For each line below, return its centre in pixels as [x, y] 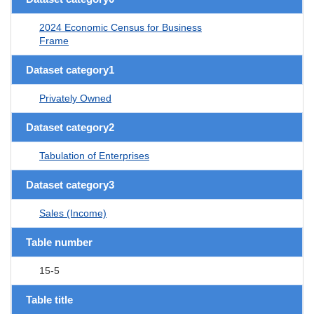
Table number [59, 242]
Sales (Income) [73, 213]
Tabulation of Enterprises [94, 155]
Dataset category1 [70, 69]
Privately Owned [75, 98]
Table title [49, 299]
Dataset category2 [70, 127]
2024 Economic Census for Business [121, 27]
